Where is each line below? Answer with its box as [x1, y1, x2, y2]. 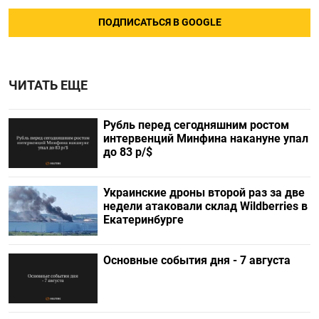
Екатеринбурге [103, 213, 184, 226]
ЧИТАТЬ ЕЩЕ [9, 78, 88, 93]
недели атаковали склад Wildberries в [103, 199, 308, 213]
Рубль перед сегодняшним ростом [103, 117, 289, 132]
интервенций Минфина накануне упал [103, 131, 308, 145]
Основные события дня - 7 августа [103, 253, 291, 268]
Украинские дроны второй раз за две [103, 186, 305, 199]
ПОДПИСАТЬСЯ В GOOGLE [98, 16, 221, 28]
